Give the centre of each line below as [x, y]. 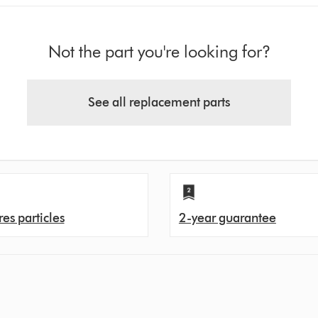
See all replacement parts [159, 102]
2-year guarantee [227, 218]
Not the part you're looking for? [159, 51]
